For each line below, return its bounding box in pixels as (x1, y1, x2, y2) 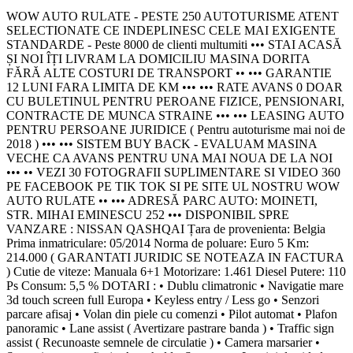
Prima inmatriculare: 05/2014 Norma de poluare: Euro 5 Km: (6, 236, 309, 250)
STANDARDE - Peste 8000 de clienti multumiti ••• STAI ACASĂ (6, 37, 342, 51)
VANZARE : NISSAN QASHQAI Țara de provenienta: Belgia (6, 221, 325, 236)
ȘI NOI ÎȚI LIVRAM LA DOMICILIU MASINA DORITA (6, 51, 310, 65)
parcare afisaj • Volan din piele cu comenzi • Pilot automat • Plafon (6, 307, 337, 321)
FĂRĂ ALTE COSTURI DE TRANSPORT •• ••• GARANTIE (6, 65, 332, 80)
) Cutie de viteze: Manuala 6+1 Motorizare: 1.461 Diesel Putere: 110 (6, 264, 346, 278)
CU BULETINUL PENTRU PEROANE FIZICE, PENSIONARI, (6, 94, 344, 108)
